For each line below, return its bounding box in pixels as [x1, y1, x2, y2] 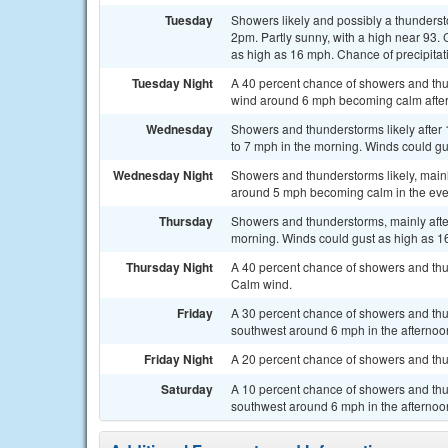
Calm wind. [231, 275, 292, 292]
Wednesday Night [113, 166, 213, 184]
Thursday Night [126, 258, 213, 276]
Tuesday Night [132, 74, 213, 92]
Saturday [161, 380, 213, 398]
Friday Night [144, 350, 213, 368]
